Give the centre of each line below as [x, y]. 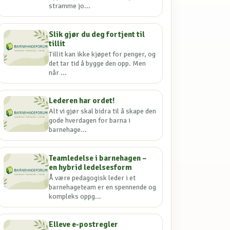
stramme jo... [70, 6]
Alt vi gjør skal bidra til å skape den [103, 111]
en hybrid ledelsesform [91, 167]
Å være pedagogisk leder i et [92, 178]
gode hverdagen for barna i [90, 121]
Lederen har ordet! [82, 101]
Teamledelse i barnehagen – [98, 158]
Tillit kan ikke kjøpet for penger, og [102, 54]
